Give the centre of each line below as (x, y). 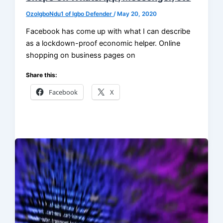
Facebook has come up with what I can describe (108, 32)
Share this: (42, 75)
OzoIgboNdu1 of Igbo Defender (70, 14)
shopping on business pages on (81, 56)
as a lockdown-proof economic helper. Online (103, 44)
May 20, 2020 (137, 14)
